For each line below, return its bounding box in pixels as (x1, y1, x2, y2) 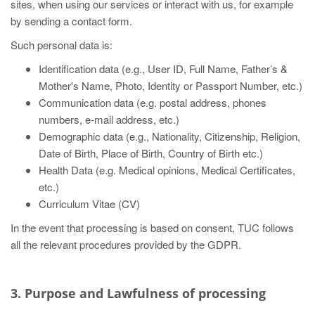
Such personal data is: (11, 37, 112, 52)
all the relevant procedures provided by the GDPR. (11, 237, 241, 252)
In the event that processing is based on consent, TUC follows (11, 220, 294, 235)
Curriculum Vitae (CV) (39, 196, 140, 211)
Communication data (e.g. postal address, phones (39, 95, 266, 110)
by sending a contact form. (11, 13, 132, 28)
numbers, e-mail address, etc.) (39, 112, 179, 127)
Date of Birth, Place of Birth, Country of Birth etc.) (39, 146, 263, 160)
